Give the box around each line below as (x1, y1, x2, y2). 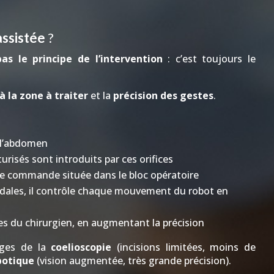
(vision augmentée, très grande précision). (34, 254, 231, 267)
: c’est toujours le (162, 52, 256, 65)
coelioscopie (51, 240, 112, 254)
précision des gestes (113, 89, 213, 102)
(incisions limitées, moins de (111, 240, 256, 254)
